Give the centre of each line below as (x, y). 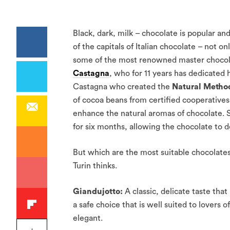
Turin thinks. (95, 166)
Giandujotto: (99, 191)
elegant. (88, 218)
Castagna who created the (122, 87)
